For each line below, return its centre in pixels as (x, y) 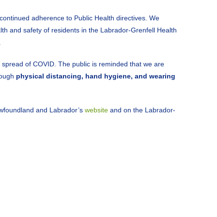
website (96, 110)
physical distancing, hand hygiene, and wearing (96, 76)
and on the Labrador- (142, 110)
